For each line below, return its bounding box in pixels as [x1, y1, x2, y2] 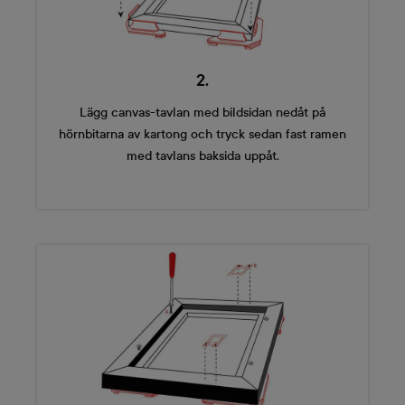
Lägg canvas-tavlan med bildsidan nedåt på [80, 105, 325, 121]
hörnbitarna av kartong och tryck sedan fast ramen [59, 127, 346, 143]
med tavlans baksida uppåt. [126, 148, 279, 165]
